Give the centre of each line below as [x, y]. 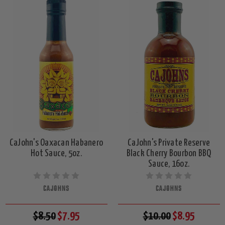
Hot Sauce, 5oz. [56, 153]
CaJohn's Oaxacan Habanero [56, 143]
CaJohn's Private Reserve [169, 143]
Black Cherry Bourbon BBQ [169, 153]
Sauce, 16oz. [169, 164]
